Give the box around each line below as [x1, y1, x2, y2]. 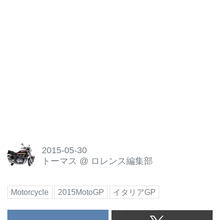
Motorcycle [11, 188, 49, 196]
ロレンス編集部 [90, 156, 153, 166]
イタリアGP [113, 188, 156, 196]
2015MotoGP [57, 188, 104, 196]
